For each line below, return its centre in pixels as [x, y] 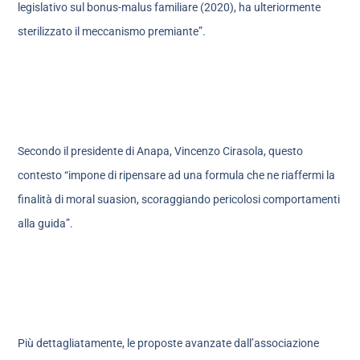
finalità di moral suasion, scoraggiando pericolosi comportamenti [179, 200]
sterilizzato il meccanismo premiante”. [112, 32]
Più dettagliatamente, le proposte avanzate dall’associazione [169, 343]
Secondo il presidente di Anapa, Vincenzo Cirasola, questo [161, 151]
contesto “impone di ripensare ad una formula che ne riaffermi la [177, 176]
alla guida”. [46, 224]
